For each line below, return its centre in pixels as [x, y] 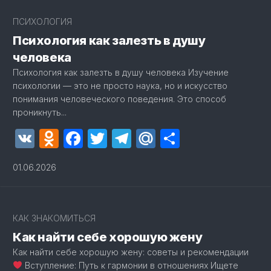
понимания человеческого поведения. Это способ [119, 99]
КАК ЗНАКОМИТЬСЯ [54, 218]
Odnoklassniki [121, 138]
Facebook [128, 138]
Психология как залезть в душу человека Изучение [121, 72]
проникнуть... [40, 112]
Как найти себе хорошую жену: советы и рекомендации [131, 252]
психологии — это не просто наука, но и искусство [120, 86]
